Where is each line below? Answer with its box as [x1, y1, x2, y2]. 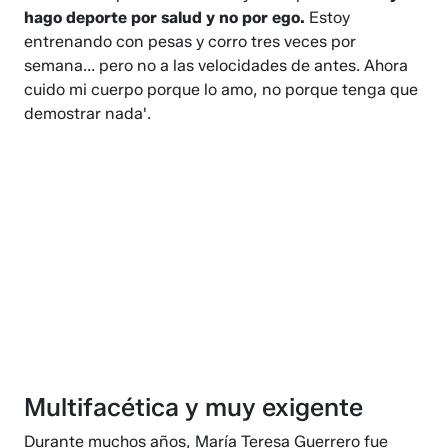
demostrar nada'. [24, 104, 152, 124]
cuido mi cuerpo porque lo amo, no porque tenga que [24, 80, 419, 100]
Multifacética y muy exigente [24, 392, 364, 423]
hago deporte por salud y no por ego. [24, 8, 306, 28]
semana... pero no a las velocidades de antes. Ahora [24, 56, 409, 76]
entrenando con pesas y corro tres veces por [24, 32, 357, 52]
